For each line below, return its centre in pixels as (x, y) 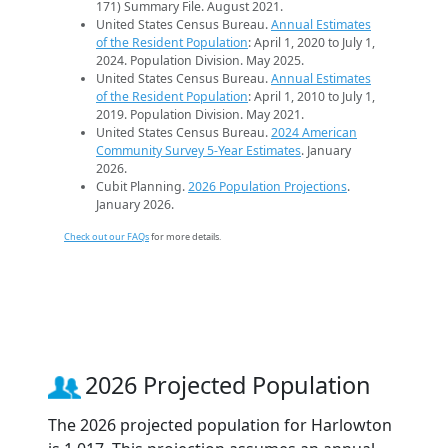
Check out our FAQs (106, 237)
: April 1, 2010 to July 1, (311, 97)
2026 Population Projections (267, 187)
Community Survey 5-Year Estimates (198, 151)
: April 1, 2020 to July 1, (311, 43)
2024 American (314, 133)
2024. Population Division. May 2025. (200, 61)
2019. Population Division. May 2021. (200, 115)
